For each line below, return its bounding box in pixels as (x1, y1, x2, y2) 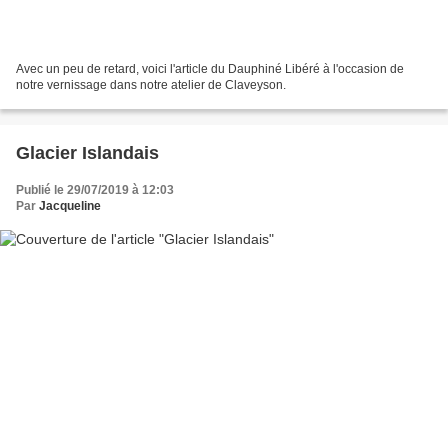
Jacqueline (39, 198, 101, 213)
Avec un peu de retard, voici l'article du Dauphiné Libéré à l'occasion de (16, 61, 404, 76)
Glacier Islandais (16, 142, 159, 163)
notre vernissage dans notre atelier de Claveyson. (16, 77, 286, 92)
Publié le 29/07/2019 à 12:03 (16, 182, 174, 197)
